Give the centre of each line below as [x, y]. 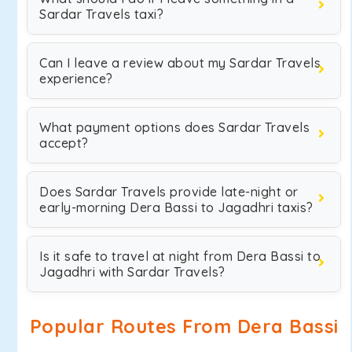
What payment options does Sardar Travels [174, 127]
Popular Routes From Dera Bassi [184, 326]
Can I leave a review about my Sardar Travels [180, 63]
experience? [76, 79]
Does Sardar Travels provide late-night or [169, 192]
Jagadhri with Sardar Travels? [132, 272]
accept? [64, 143]
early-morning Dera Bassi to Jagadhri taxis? [176, 207]
